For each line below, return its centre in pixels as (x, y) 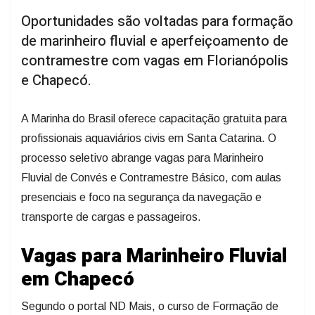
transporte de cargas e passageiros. (111, 217)
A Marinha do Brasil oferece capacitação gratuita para (154, 119)
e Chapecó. (56, 81)
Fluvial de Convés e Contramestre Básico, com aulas (151, 178)
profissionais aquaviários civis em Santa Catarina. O (149, 139)
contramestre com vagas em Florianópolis (155, 61)
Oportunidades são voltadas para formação (157, 22)
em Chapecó (78, 280)
